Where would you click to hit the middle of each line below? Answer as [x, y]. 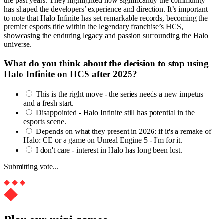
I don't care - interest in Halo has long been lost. [109, 150]
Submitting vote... [31, 166]
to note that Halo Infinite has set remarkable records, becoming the [106, 18]
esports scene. [45, 121]
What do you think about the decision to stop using [106, 64]
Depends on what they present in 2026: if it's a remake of [123, 131]
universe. [18, 44]
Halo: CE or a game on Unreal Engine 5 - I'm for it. [103, 140]
